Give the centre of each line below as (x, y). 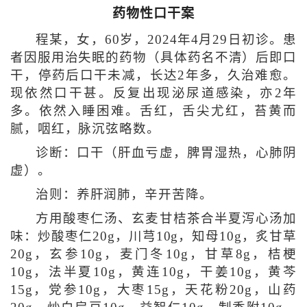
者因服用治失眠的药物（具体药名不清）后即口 (153, 58)
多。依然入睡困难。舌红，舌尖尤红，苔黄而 (153, 111)
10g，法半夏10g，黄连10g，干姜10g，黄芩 (153, 272)
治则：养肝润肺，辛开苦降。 (124, 195)
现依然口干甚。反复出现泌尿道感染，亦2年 (153, 94)
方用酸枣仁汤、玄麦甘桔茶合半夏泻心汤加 (166, 219)
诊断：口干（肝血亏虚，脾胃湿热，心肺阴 (166, 153)
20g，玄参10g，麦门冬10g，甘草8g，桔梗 (153, 255)
